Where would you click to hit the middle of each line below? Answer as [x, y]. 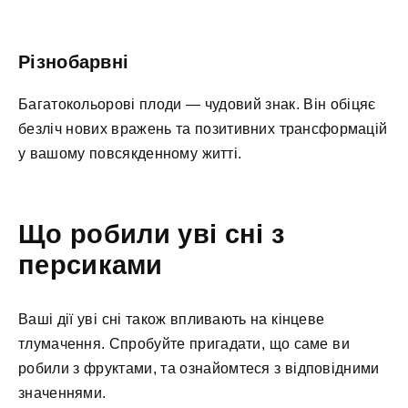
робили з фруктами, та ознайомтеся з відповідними [199, 368]
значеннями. [62, 393]
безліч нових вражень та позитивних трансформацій [203, 129]
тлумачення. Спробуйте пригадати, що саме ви [184, 343]
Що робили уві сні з [152, 234]
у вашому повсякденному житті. [130, 154]
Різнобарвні [74, 62]
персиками [91, 265]
